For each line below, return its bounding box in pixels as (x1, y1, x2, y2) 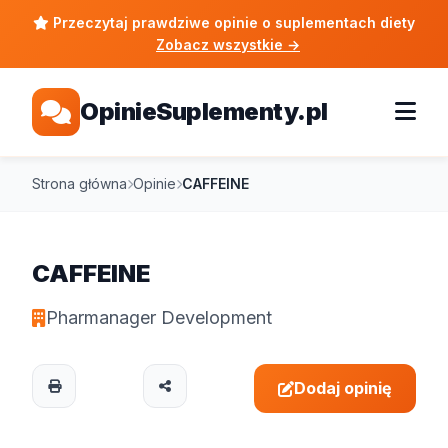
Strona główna (32, 175, 127, 192)
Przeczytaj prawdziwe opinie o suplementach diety (49, 14, 415, 31)
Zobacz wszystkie (156, 36, 287, 53)
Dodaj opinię (294, 378, 392, 398)
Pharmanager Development (46, 307, 272, 328)
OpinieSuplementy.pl (80, 97, 328, 126)
